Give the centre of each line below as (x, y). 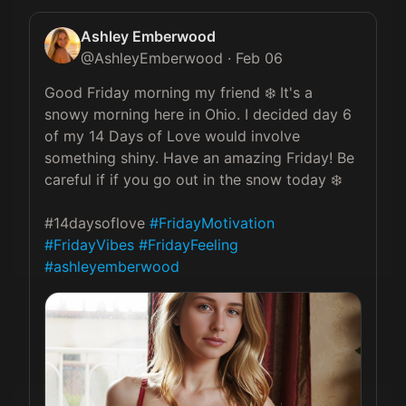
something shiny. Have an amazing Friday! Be (202, 158)
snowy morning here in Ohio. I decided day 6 (200, 114)
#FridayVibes (89, 245)
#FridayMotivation (212, 223)
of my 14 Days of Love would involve (174, 136)
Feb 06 (259, 58)
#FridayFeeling (188, 245)
